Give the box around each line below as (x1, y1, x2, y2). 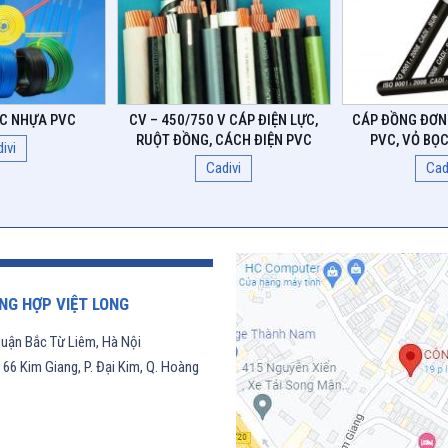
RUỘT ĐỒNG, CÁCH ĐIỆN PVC (135, 131, 312, 150)
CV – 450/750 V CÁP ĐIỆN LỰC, (129, 111, 319, 130)
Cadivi (206, 159, 242, 178)
